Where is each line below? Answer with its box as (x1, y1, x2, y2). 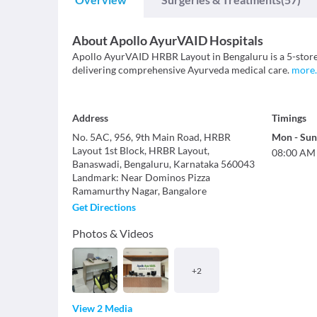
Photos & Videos (72, 226, 154, 241)
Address (72, 112, 108, 125)
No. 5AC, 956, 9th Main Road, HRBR (72, 131, 231, 144)
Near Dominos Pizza (121, 171, 210, 184)
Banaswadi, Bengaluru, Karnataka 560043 (72, 158, 255, 171)
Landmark (72, 171, 116, 184)
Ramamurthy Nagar (72, 185, 158, 197)
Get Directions (72, 201, 136, 214)
